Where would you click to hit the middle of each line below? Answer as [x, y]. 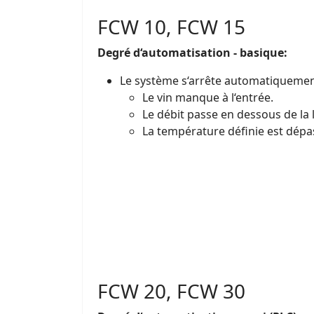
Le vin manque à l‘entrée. [208, 97]
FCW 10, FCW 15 [171, 26]
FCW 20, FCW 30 [171, 291]
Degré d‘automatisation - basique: [192, 52]
